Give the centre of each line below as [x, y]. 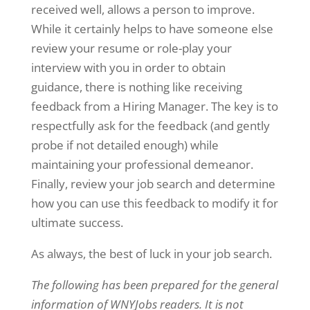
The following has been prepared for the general [154, 285]
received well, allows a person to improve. [143, 9]
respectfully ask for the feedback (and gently [150, 126]
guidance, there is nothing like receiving [136, 87]
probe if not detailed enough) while [125, 145]
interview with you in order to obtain [128, 67]
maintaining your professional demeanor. [142, 164]
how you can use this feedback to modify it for [154, 203]
